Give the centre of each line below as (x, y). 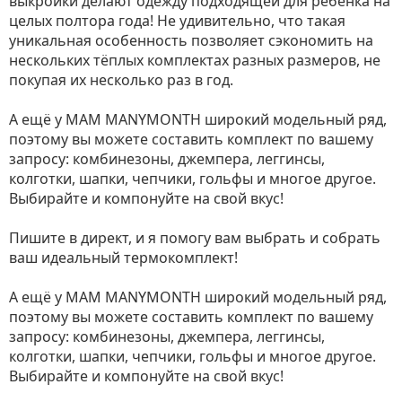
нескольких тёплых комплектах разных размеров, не (195, 60)
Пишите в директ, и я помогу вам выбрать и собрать (195, 238)
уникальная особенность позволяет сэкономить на (191, 40)
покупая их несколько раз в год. (121, 80)
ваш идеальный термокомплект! (123, 258)
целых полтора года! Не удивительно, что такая (177, 21)
